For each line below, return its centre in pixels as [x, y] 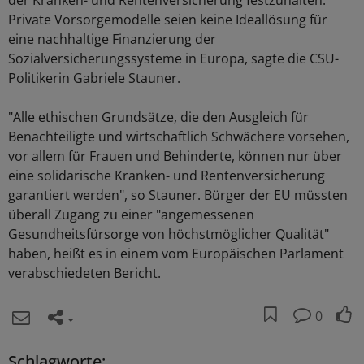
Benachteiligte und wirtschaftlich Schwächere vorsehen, [179, 136]
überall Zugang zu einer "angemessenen [131, 214]
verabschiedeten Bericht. [84, 273]
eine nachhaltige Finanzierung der [112, 39]
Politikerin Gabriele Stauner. [94, 78]
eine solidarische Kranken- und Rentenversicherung [167, 175]
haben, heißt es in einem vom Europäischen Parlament [176, 253]
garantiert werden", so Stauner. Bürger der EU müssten [178, 195]
